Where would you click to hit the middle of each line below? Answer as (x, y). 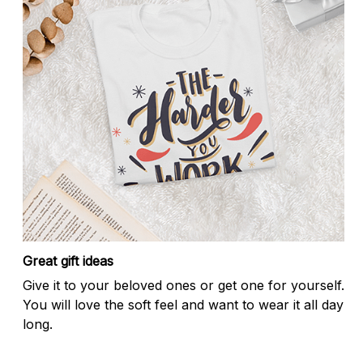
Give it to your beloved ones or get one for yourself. (184, 286)
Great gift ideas (68, 261)
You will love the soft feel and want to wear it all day (183, 305)
